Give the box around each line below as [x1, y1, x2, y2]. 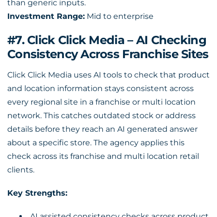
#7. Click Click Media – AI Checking [7, 33, 206, 47]
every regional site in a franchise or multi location [7, 97, 196, 107]
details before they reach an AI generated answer [7, 124, 198, 134]
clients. [7, 165, 34, 174]
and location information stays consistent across [7, 84, 194, 93]
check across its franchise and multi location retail [7, 152, 199, 161]
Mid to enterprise [85, 12, 154, 21]
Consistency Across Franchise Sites [7, 47, 209, 61]
